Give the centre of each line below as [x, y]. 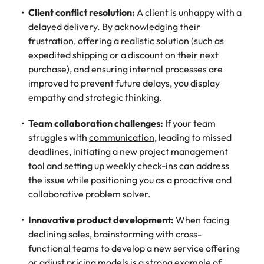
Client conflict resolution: [82, 12]
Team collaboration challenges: [96, 123]
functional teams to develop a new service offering [134, 248]
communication [122, 137]
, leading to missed [193, 137]
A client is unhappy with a [188, 12]
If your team [189, 123]
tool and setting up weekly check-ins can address [129, 166]
